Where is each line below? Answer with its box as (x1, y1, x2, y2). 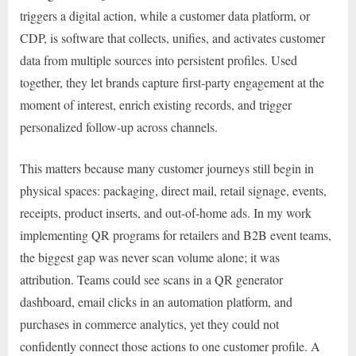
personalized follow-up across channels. (20, 118, 218, 135)
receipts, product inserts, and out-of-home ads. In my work (20, 203, 311, 221)
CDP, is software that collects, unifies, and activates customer (20, 29, 325, 46)
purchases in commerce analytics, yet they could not (20, 315, 279, 332)
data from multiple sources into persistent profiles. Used (20, 51, 297, 68)
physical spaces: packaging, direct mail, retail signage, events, (20, 181, 327, 199)
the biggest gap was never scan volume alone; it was (20, 248, 280, 265)
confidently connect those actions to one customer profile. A (20, 337, 320, 354)
